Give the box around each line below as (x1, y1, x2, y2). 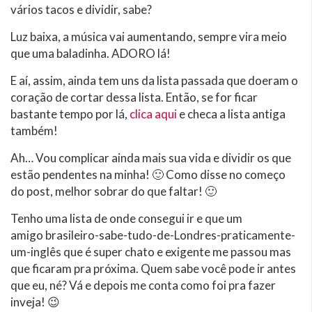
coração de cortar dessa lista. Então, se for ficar (10, 89, 258, 104)
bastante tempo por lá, (10, 106, 130, 121)
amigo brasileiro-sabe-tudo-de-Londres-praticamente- (10, 227, 295, 242)
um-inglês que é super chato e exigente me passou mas (10, 244, 291, 259)
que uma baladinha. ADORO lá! (10, 45, 171, 61)
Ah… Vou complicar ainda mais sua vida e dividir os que (10, 150, 291, 165)
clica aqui (130, 106, 177, 121)
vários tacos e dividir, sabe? (10, 1, 152, 17)
